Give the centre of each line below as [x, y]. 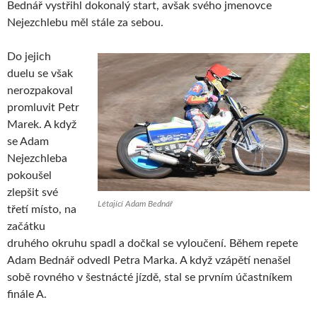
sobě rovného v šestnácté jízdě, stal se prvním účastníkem [150, 277]
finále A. [27, 294]
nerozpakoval [40, 90]
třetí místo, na [42, 209]
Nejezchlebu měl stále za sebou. [85, 22]
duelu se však [40, 73]
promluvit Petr [43, 107]
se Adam [28, 141]
